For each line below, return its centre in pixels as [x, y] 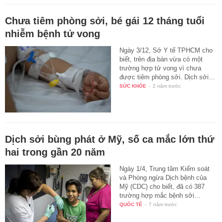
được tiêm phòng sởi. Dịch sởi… [167, 77]
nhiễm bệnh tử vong [53, 34]
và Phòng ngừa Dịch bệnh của [163, 178]
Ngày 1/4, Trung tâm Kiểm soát [165, 169]
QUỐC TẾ [131, 205]
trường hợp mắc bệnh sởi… [160, 196]
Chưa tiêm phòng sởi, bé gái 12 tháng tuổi [105, 21]
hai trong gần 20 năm [55, 152]
